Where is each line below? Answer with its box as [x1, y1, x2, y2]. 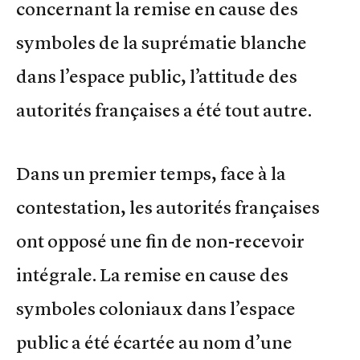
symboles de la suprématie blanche [16, 31, 307, 54]
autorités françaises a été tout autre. [16, 98, 312, 121]
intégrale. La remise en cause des [16, 263, 288, 286]
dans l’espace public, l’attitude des [16, 64, 297, 88]
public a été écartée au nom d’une [16, 330, 292, 354]
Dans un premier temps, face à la [16, 162, 286, 185]
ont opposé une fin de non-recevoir [16, 229, 305, 252]
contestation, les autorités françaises [16, 195, 320, 219]
